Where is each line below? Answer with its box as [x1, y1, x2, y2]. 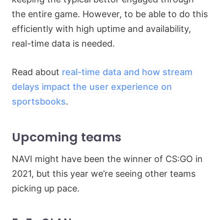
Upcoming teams [12, 129, 122, 146]
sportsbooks [12, 96, 66, 107]
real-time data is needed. [12, 38, 115, 49]
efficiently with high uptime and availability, [12, 24, 191, 34]
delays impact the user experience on [12, 82, 172, 92]
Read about [12, 67, 62, 77]
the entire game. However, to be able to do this [12, 9, 208, 19]
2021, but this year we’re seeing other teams [12, 168, 195, 179]
